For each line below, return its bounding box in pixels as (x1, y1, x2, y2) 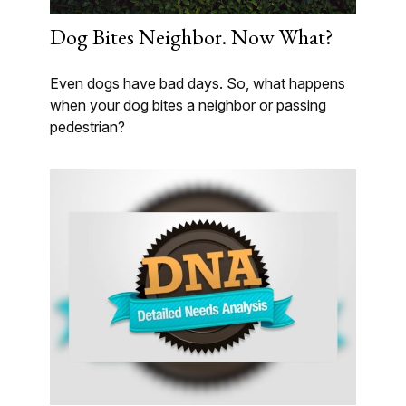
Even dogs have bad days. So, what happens (50, 74, 345, 93)
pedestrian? (50, 118, 125, 137)
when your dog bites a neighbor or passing (50, 96, 326, 115)
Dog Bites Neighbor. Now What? (50, 23, 333, 52)
